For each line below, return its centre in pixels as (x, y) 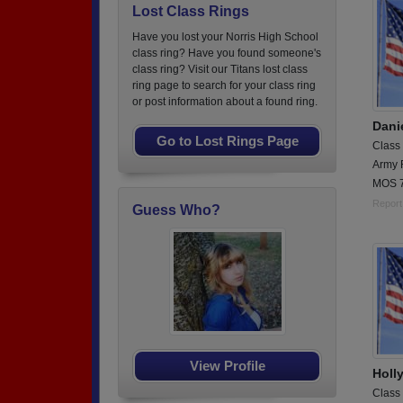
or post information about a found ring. (225, 102)
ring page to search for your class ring (224, 85)
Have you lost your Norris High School (225, 37)
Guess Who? (176, 210)
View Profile (227, 366)
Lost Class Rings (191, 11)
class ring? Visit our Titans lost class (220, 69)
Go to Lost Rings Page (227, 141)
